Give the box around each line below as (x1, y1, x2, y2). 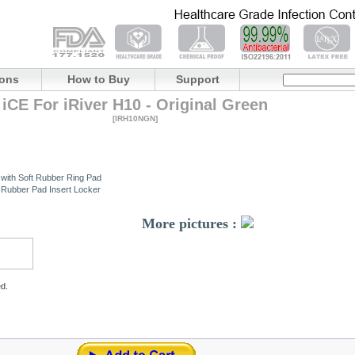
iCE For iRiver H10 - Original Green (2, 96, 268, 113)
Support (176, 73, 219, 86)
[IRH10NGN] (113, 114, 158, 123)
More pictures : (141, 216, 241, 231)
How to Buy (67, 73, 130, 86)
